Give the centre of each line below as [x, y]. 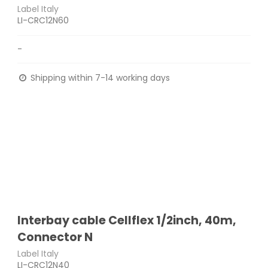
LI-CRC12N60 [43, 20]
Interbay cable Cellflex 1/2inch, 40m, [127, 221]
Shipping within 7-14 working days [99, 77]
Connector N [55, 237]
